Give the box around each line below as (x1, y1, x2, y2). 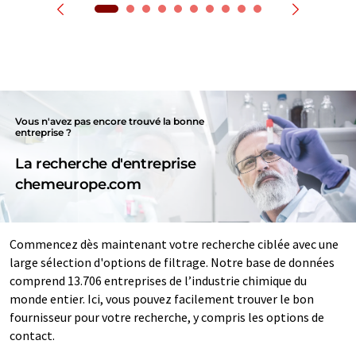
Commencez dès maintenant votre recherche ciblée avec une (10, 235, 339, 252)
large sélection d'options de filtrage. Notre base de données (10, 253, 335, 270)
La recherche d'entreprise (15, 154, 196, 172)
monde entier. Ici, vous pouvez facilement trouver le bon (10, 290, 314, 307)
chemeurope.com (15, 175, 141, 193)
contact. (10, 327, 55, 343)
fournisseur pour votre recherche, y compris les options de (10, 308, 324, 325)
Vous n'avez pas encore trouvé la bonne (15, 114, 205, 127)
